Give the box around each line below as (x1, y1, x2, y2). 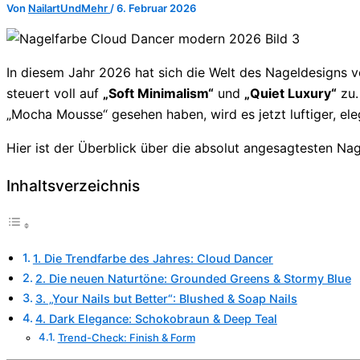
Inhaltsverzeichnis (6, 175, 140, 195)
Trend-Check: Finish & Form (57, 331, 195, 345)
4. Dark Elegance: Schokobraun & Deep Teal (35, 312, 277, 326)
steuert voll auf (6, 84, 103, 101)
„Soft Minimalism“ (103, 84, 214, 101)
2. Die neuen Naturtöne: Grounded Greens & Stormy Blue (35, 272, 351, 286)
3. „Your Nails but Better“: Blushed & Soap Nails (35, 292, 297, 306)
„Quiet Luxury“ (244, 84, 337, 101)
